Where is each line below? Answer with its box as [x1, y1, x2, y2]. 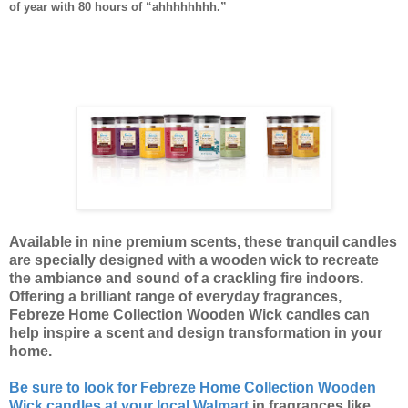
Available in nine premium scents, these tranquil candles [9, 233, 397, 250]
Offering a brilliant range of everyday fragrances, [9, 288, 342, 304]
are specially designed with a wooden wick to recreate [9, 251, 379, 268]
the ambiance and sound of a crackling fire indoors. [9, 270, 363, 286]
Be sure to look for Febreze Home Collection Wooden [9, 379, 376, 395]
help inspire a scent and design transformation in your [9, 324, 382, 341]
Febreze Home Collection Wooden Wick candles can [9, 306, 370, 322]
